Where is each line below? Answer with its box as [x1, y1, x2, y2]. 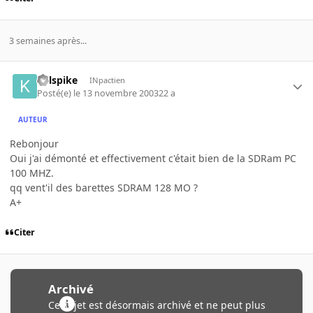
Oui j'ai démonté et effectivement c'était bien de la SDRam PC [10, 151, 296, 165]
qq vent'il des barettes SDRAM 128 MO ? [10, 180, 198, 194]
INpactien [89, 75, 125, 86]
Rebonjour [10, 136, 59, 150]
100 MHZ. [10, 166, 54, 180]
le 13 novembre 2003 [73, 87, 159, 99]
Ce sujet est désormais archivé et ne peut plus [48, 298, 265, 312]
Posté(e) [37, 87, 74, 99]
